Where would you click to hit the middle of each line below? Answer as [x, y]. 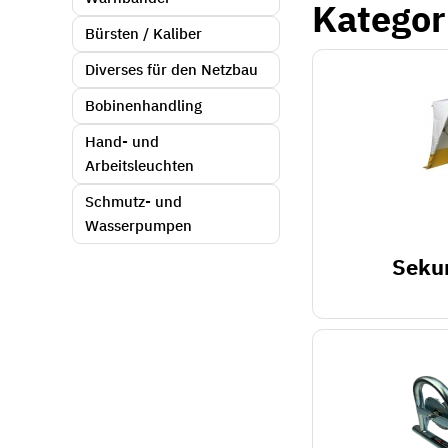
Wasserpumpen [138, 226]
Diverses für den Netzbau [171, 70]
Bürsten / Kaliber [143, 34]
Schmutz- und [133, 202]
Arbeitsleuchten [139, 166]
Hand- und [122, 142]
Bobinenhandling [143, 106]
